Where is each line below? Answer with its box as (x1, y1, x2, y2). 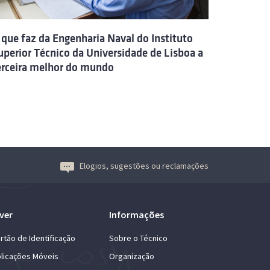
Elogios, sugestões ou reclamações (80, 160, 209, 171)
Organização (109, 250, 154, 262)
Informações (109, 208, 164, 221)
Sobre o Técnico (109, 232, 168, 243)
